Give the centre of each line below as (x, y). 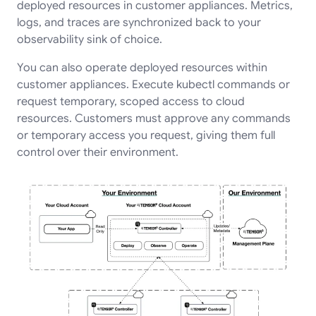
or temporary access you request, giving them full (146, 135)
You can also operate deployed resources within (142, 67)
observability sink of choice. (90, 39)
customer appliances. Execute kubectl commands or (153, 84)
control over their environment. (98, 152)
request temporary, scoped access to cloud (131, 101)
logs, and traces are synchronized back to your (139, 22)
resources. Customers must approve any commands (154, 118)
